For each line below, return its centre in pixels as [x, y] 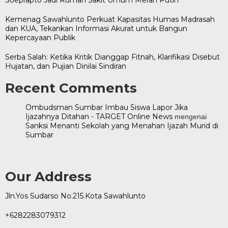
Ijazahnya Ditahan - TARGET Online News [99, 116]
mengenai [190, 116]
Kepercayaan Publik [40, 37]
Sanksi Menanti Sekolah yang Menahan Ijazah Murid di [122, 125]
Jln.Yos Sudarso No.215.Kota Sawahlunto [75, 196]
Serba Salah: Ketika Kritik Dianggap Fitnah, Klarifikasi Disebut [112, 57]
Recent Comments [71, 88]
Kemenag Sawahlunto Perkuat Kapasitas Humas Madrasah [110, 19]
